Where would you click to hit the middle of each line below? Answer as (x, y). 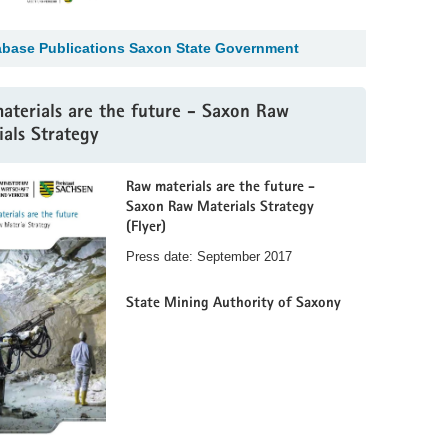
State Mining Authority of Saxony (233, 303)
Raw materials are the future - (220, 188)
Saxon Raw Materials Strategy (220, 208)
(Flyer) (146, 228)
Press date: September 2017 (209, 257)
